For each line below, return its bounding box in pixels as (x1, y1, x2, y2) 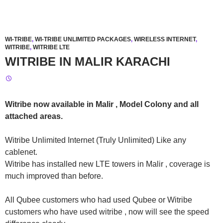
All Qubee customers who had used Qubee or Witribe (5, 196, 192, 204)
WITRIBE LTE (33, 44, 70, 51)
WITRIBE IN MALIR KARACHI (5, 55, 170, 68)
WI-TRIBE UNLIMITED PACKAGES (35, 36, 131, 43)
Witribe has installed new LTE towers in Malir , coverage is (5, 160, 210, 168)
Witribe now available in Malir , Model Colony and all (5, 100, 199, 109)
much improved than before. (5, 172, 103, 180)
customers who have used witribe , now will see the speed (5, 208, 209, 216)
